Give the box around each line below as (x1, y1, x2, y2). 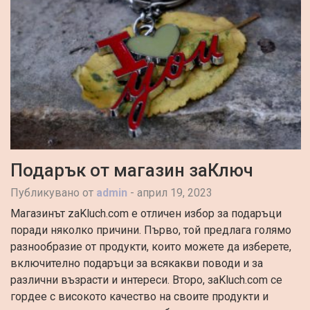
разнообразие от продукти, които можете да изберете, (10, 240, 291, 254)
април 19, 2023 (137, 186, 212, 200)
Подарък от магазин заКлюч (10, 160, 253, 181)
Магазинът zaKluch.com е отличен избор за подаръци (10, 207, 282, 221)
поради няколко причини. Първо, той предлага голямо (10, 224, 291, 237)
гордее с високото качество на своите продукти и (10, 290, 268, 304)
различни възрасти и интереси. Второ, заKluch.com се (10, 273, 282, 287)
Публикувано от (10, 186, 93, 200)
